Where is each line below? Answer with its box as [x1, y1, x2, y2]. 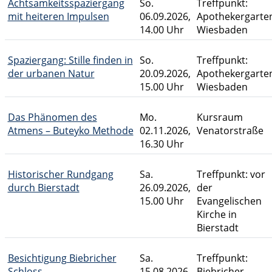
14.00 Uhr [139, 23, 184, 36]
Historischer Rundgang [7, 168, 114, 181]
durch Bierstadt [7, 181, 80, 194]
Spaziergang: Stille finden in [7, 53, 133, 67]
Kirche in [196, 208, 237, 221]
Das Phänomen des [7, 110, 97, 124]
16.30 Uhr [139, 137, 184, 151]
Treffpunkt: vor [196, 168, 265, 181]
